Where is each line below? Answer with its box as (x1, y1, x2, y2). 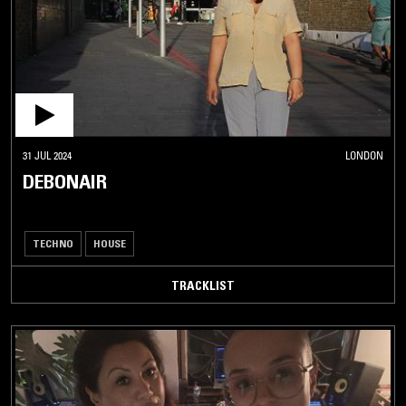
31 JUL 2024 (23, 148, 72, 162)
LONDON (345, 148, 383, 162)
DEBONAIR (23, 169, 107, 194)
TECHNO (33, 236, 73, 250)
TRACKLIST (171, 276, 235, 294)
